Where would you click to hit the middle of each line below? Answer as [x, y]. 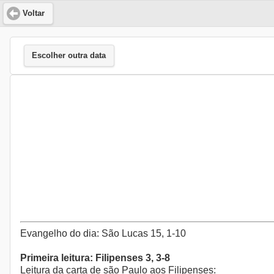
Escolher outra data [69, 56]
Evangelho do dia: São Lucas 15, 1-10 [103, 234]
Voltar [34, 13]
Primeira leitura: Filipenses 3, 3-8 [95, 258]
